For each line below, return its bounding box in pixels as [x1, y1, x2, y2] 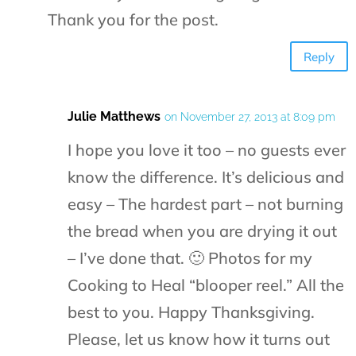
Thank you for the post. [48, 10, 219, 30]
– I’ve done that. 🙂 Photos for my [68, 248, 312, 269]
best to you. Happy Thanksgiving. [68, 302, 315, 323]
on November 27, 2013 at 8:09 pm [164, 110, 335, 124]
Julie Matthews [68, 109, 161, 125]
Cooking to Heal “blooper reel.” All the [68, 275, 344, 296]
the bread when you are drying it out [68, 221, 337, 242]
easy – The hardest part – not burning [68, 194, 343, 215]
